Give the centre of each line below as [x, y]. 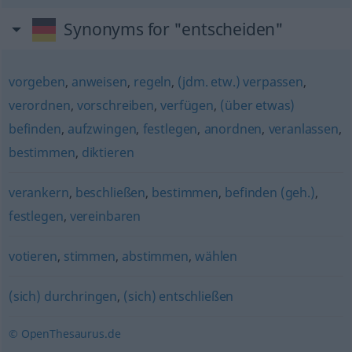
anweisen [99, 82]
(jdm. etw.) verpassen [240, 82]
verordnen [39, 105]
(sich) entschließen [179, 296]
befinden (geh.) [270, 192]
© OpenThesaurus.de [64, 334]
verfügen [187, 105]
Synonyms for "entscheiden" [174, 29]
